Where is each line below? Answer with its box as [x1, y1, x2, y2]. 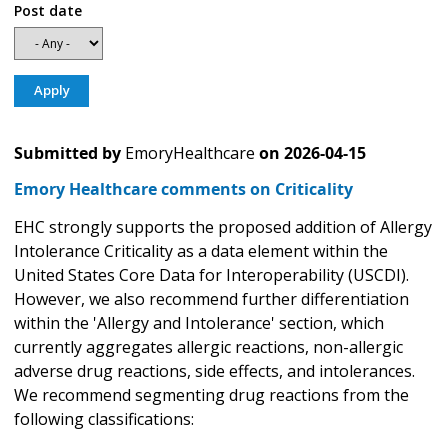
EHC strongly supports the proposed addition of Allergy [14, 216, 432, 239]
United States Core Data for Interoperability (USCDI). [14, 264, 409, 287]
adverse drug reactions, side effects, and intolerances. [14, 360, 415, 383]
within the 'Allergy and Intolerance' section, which [14, 312, 384, 335]
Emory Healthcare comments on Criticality [14, 178, 353, 201]
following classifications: [14, 408, 198, 431]
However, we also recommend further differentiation [14, 288, 409, 311]
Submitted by [14, 142, 121, 165]
